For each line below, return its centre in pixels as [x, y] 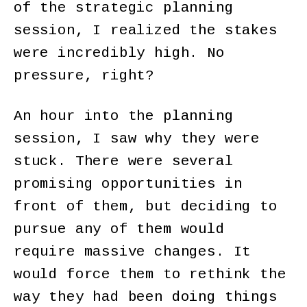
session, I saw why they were [137, 138]
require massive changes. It [133, 251]
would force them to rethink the [150, 274]
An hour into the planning [124, 116]
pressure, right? [84, 76]
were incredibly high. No [119, 53]
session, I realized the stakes [146, 31]
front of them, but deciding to [146, 206]
